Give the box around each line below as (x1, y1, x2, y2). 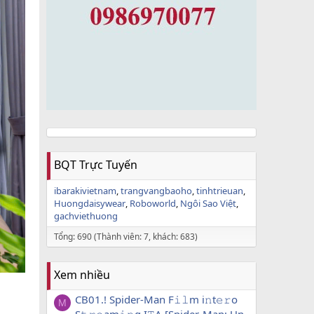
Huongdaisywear (54, 197, 125, 210)
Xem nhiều (54, 267, 110, 282)
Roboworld (130, 197, 176, 210)
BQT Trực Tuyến (54, 157, 137, 172)
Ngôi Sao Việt (180, 197, 236, 210)
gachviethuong (54, 210, 118, 222)
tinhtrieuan (196, 184, 243, 197)
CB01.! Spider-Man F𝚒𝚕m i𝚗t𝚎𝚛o (75, 292, 238, 307)
